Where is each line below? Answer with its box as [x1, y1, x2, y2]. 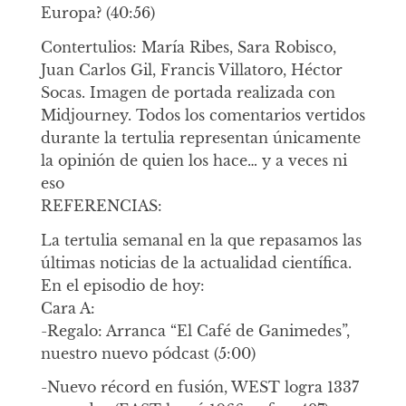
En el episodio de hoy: [40, 275, 205, 295]
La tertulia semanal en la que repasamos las [40, 230, 362, 249]
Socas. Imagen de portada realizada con [40, 82, 335, 101]
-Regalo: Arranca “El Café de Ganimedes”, [40, 321, 350, 340]
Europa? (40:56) [40, 4, 155, 22]
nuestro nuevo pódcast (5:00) [40, 343, 256, 362]
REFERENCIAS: [40, 196, 162, 215]
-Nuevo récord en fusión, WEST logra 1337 [40, 378, 359, 397]
